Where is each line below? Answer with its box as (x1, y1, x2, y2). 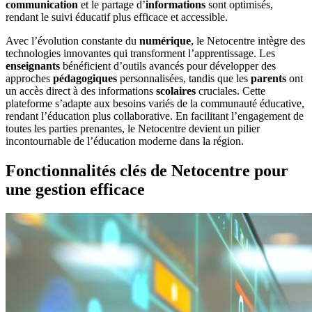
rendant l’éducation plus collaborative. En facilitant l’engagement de (6, 110, 304, 122)
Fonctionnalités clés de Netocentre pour (6, 161, 288, 180)
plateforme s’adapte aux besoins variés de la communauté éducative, (6, 97, 304, 109)
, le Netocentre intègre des (191, 35, 305, 47)
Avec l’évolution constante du (6, 35, 139, 47)
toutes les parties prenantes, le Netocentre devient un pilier (6, 123, 260, 134)
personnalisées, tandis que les (117, 72, 251, 84)
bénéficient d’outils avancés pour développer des (60, 60, 276, 72)
